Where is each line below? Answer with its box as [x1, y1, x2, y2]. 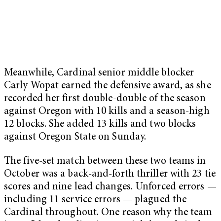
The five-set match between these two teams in [4, 156, 206, 167]
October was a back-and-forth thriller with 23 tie [4, 169, 216, 180]
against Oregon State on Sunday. [4, 132, 147, 143]
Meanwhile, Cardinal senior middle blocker [4, 68, 194, 78]
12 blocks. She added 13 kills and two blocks [4, 119, 196, 130]
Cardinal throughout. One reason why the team [4, 208, 213, 219]
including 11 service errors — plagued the [4, 195, 187, 206]
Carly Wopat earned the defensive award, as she [4, 80, 211, 91]
